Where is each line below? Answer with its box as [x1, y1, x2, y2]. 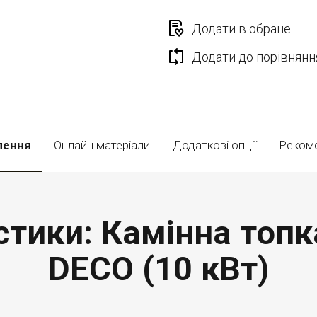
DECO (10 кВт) [47, 249, 270, 288]
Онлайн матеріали [54, 138, 150, 152]
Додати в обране [192, 21, 291, 36]
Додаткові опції [173, 138, 256, 152]
